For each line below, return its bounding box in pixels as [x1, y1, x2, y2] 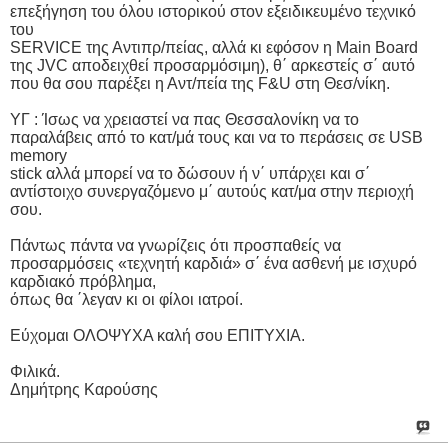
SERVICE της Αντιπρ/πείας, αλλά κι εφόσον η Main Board [10, 38, 418, 56]
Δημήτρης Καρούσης [10, 380, 158, 398]
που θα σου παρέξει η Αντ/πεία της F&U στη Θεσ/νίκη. [10, 74, 390, 92]
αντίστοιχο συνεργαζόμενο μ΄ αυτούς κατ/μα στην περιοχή [10, 182, 414, 200]
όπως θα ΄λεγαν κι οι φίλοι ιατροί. [10, 290, 243, 308]
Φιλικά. [10, 362, 60, 380]
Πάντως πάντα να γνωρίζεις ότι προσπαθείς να [10, 236, 341, 254]
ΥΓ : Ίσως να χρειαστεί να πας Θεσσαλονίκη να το [10, 110, 359, 128]
